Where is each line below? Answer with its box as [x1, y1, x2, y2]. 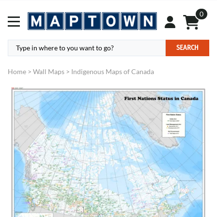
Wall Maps [33, 67, 64, 76]
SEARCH [176, 44, 199, 52]
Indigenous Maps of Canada [71, 67, 154, 76]
